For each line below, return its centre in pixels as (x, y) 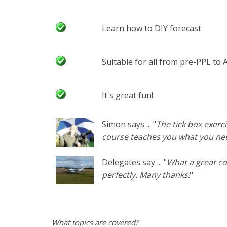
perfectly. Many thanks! (146, 175)
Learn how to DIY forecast (152, 28)
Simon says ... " (129, 124)
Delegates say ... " (134, 162)
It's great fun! (127, 95)
